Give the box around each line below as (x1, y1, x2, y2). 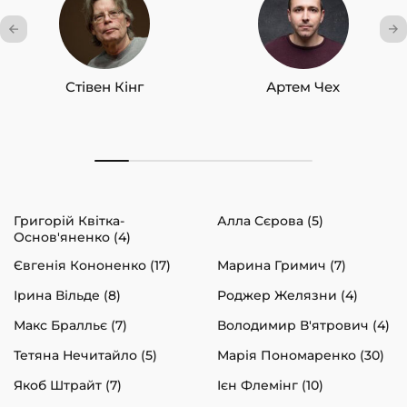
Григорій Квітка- (14, 213, 124, 230)
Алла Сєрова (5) (217, 213, 323, 230)
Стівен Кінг (65, 78, 144, 96)
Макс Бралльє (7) (14, 317, 127, 334)
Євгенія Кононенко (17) (14, 257, 171, 274)
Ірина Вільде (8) (14, 287, 121, 304)
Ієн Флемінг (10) (217, 377, 323, 394)
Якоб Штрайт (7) (14, 377, 122, 394)
